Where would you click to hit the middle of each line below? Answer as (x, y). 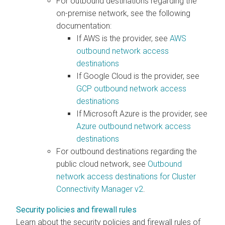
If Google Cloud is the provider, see (138, 76)
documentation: (84, 26)
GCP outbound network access (131, 88)
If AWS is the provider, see (123, 38)
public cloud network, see (102, 164)
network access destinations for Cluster (126, 176)
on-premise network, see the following (123, 13)
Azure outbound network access (134, 126)
